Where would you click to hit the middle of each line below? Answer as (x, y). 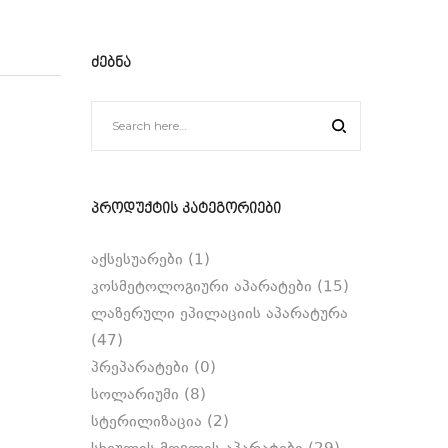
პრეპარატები (140, 369)
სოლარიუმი (135, 396)
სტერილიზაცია (146, 423)
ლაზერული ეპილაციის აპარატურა (219, 315)
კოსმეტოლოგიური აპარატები (201, 288)
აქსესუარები (137, 261)
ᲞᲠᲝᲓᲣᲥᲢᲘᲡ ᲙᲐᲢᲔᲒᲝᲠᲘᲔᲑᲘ (186, 209)
